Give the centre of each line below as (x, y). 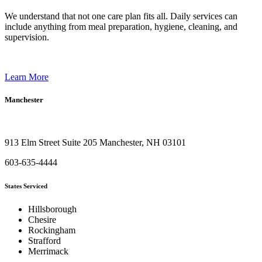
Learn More (27, 77)
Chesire (42, 219)
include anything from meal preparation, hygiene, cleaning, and (121, 26)
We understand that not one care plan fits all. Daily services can (121, 16)
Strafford (44, 240)
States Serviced (26, 186)
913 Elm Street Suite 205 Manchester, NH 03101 (95, 142)
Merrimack (48, 251)
